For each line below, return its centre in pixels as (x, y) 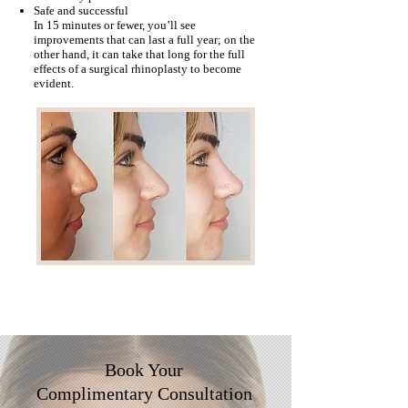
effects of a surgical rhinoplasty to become (138, 69)
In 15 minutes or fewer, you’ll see (115, 25)
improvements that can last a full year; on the (144, 40)
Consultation (204, 393)
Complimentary (97, 393)
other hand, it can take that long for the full (139, 54)
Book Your (144, 370)
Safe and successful (81, 10)
